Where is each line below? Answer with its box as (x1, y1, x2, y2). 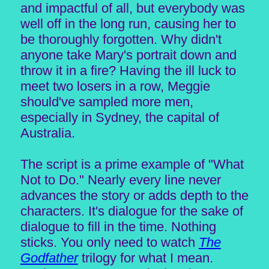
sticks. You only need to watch (20, 234, 199, 250)
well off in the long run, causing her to (20, 16, 236, 31)
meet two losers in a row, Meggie (20, 78, 210, 94)
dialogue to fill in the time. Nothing (20, 219, 216, 234)
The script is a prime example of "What (20, 156, 244, 172)
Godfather (20, 250, 78, 265)
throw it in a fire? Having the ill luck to (20, 62, 236, 78)
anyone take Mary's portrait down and (20, 47, 237, 62)
